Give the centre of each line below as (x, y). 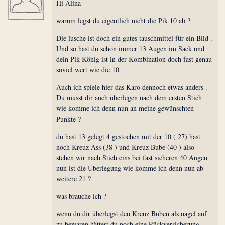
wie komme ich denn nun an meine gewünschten (125, 108)
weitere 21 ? (74, 179)
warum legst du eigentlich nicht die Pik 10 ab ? (124, 21)
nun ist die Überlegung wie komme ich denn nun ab (130, 168)
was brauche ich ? (82, 196)
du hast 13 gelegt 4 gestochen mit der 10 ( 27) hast (129, 137)
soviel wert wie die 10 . (90, 70)
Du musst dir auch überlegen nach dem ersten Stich (129, 98)
